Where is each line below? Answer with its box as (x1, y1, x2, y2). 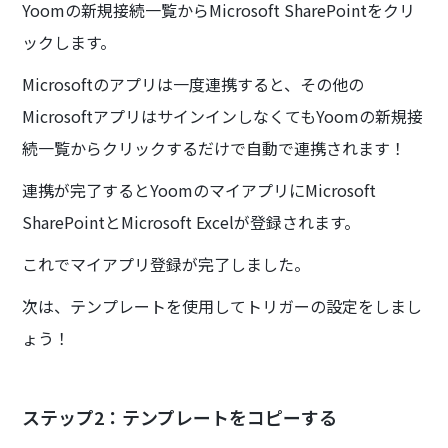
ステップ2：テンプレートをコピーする (22, 403, 338, 430)
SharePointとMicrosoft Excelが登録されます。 (22, 209, 361, 234)
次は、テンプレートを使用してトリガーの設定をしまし (22, 293, 423, 318)
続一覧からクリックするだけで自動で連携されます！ (22, 135, 407, 160)
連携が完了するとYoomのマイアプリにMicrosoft (22, 177, 377, 202)
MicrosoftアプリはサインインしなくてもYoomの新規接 (22, 103, 424, 128)
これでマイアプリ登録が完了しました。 (22, 251, 311, 276)
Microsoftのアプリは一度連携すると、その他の (22, 71, 365, 96)
